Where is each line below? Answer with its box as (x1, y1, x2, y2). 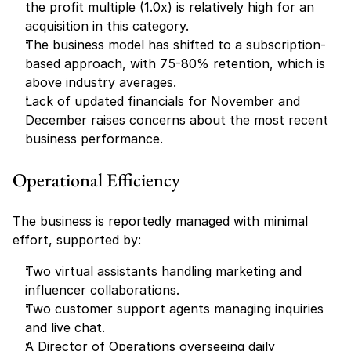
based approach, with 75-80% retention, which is (25, 56, 325, 71)
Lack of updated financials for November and (25, 93, 300, 109)
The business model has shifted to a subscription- (25, 37, 326, 52)
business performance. (25, 131, 163, 147)
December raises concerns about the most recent (25, 112, 328, 128)
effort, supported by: (13, 232, 141, 248)
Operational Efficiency (13, 168, 180, 192)
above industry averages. (25, 74, 176, 90)
